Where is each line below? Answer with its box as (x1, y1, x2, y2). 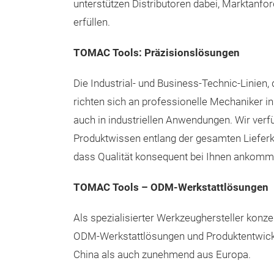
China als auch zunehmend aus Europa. (73, 249, 251, 261)
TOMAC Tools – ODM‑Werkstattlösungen (73, 182, 268, 193)
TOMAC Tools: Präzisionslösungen (73, 47, 240, 59)
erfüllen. (73, 17, 110, 28)
